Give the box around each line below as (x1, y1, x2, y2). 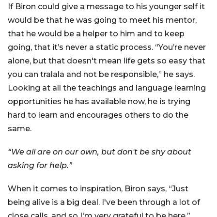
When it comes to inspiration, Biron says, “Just (8, 184, 188, 193)
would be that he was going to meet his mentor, (8, 15, 197, 25)
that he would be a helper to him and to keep (8, 29, 185, 38)
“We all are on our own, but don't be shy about (8, 147, 191, 156)
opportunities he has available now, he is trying (8, 96, 190, 106)
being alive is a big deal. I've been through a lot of (8, 197, 200, 207)
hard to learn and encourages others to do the (8, 110, 188, 120)
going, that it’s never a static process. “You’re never (8, 42, 206, 52)
